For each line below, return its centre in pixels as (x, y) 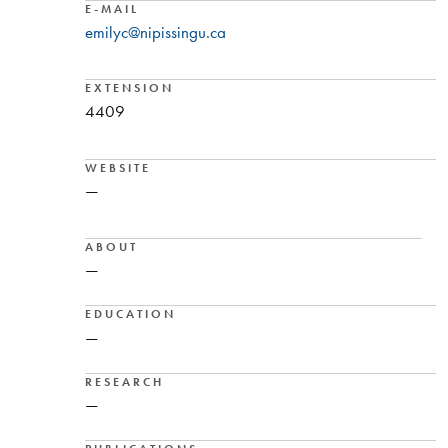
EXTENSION (129, 88)
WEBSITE (117, 167)
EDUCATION (130, 314)
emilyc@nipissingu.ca (155, 31)
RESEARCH (124, 381)
